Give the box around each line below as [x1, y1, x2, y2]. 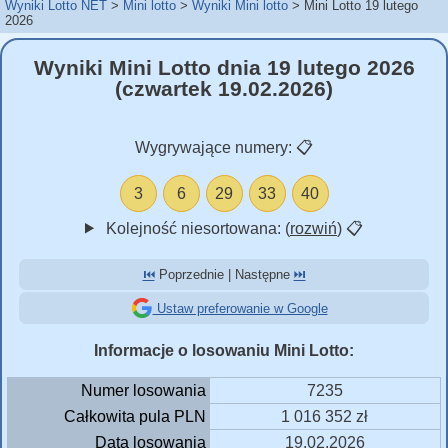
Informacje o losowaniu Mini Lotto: [94, 341, 354, 359]
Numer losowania [80, 381, 206, 399]
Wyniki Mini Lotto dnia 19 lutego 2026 [33, 56, 415, 80]
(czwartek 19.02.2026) [115, 77, 333, 101]
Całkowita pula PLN [63, 407, 206, 425]
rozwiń [289, 219, 337, 237]
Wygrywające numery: [135, 138, 296, 156]
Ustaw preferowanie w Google [152, 300, 328, 316]
